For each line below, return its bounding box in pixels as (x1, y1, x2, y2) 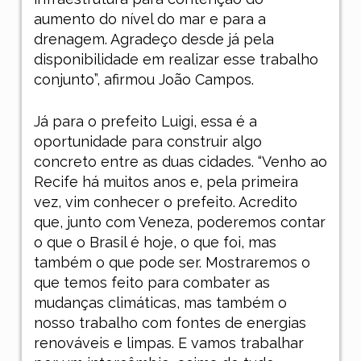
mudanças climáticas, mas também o (33, 293, 287, 311)
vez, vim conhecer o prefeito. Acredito (33, 193, 297, 210)
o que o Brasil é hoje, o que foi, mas (33, 233, 276, 251)
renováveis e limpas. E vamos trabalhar (33, 334, 304, 351)
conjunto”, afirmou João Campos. (33, 70, 254, 88)
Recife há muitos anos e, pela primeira (33, 172, 298, 190)
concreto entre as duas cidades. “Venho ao (33, 152, 327, 170)
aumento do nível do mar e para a (33, 10, 266, 27)
